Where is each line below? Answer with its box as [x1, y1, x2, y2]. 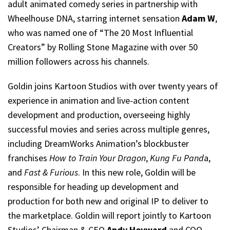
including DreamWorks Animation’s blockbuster [8, 138, 189, 149]
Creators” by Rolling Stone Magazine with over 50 [8, 41, 198, 53]
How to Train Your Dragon [49, 152, 146, 164]
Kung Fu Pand [150, 152, 204, 164]
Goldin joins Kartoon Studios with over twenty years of [8, 80, 218, 92]
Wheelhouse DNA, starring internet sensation [8, 12, 182, 24]
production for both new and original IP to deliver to [8, 195, 208, 207]
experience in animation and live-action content [8, 94, 189, 106]
